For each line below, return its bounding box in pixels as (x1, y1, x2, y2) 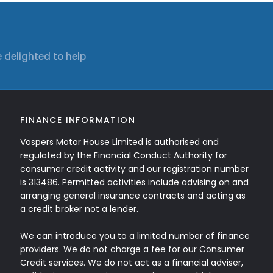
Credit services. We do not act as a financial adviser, (20, 257, 244, 269)
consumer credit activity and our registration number (20, 163, 249, 175)
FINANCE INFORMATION (20, 114, 135, 126)
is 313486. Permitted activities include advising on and (20, 176, 249, 188)
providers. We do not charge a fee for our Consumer (20, 243, 245, 255)
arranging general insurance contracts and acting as (20, 190, 246, 202)
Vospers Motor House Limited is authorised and (20, 136, 219, 148)
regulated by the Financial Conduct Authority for (20, 149, 228, 161)
